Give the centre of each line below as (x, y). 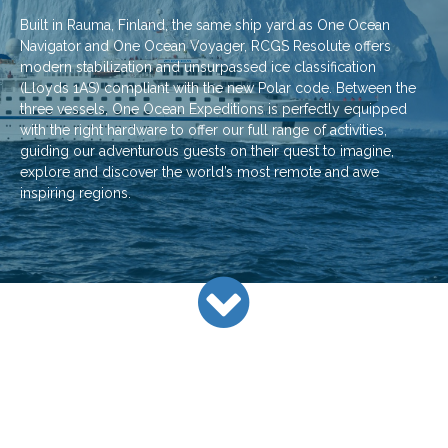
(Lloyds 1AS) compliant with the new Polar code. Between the (218, 88)
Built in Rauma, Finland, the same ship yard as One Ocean (205, 25)
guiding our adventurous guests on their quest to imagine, (207, 151)
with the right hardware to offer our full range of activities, (203, 130)
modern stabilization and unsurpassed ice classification (198, 67)
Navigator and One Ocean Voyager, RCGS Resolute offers (205, 46)
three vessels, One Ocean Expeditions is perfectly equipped (213, 109)
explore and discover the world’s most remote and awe (199, 172)
